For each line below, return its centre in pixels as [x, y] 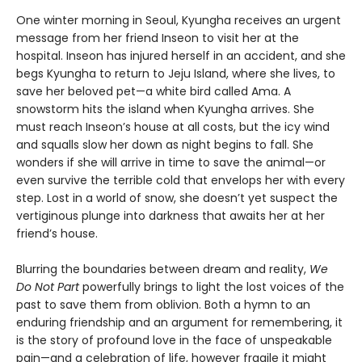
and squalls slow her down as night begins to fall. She [165, 145]
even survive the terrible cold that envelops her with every [181, 181]
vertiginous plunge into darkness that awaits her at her [170, 216]
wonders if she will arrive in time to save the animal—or [171, 163]
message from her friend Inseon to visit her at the [158, 38]
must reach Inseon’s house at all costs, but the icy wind [173, 127]
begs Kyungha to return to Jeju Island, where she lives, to [176, 74]
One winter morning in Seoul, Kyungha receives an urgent [179, 21]
